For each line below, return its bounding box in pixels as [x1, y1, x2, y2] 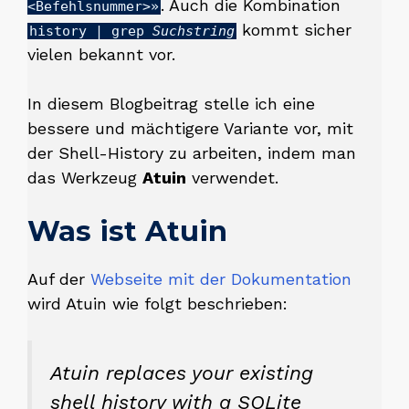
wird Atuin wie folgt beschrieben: [27, 294, 288, 313]
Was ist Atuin [27, 214, 227, 248]
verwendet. [186, 168, 278, 187]
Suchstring [152, 23, 235, 39]
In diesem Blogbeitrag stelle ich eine [27, 94, 315, 113]
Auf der [27, 269, 90, 288]
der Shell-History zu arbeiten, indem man [27, 143, 356, 163]
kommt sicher [236, 20, 351, 39]
